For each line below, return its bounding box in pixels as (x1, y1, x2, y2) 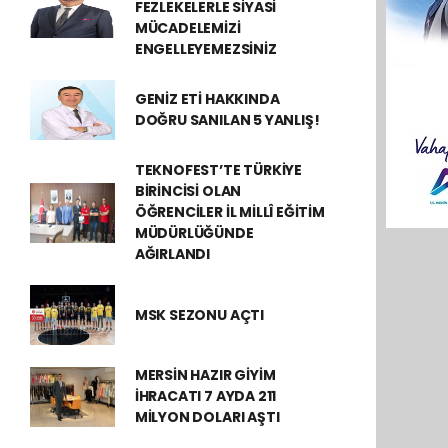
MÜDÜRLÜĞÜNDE (134, 223, 254, 243)
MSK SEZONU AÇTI (134, 304, 264, 325)
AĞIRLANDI (134, 244, 211, 264)
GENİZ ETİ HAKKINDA (134, 89, 280, 109)
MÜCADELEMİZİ (134, 18, 241, 38)
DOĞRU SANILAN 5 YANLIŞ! (134, 110, 320, 130)
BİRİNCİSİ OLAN (134, 181, 242, 201)
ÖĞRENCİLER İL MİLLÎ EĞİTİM (134, 202, 325, 222)
